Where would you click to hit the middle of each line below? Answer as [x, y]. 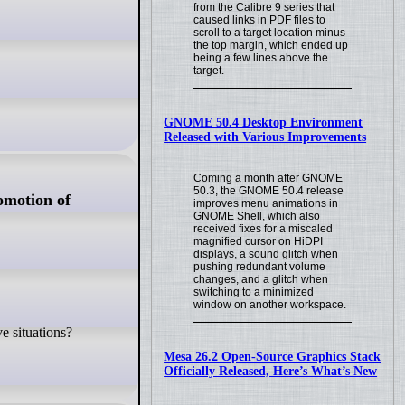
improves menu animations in [266, 203]
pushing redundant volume [260, 267]
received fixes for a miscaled [264, 229]
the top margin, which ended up [271, 46]
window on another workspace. [270, 305]
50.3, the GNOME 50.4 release [269, 191]
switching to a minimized [254, 292]
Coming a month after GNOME [268, 178]
